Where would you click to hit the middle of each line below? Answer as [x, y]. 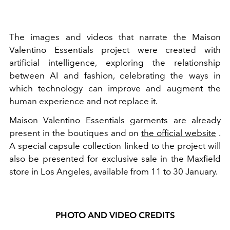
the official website [179, 133]
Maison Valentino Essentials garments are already [115, 120]
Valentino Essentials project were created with [115, 50]
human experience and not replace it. [83, 101]
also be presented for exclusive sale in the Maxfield [115, 158]
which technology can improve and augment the [115, 88]
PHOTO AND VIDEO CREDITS [115, 215]
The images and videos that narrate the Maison [115, 37]
